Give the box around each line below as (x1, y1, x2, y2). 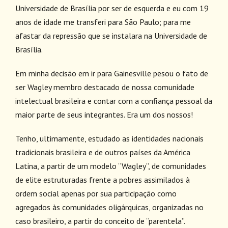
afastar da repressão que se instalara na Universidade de (15, 31, 207, 41)
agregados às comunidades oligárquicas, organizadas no (15, 202, 204, 212)
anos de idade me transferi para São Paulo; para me (15, 17, 191, 27)
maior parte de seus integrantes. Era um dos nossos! (15, 109, 193, 120)
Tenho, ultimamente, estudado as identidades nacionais (15, 133, 204, 144)
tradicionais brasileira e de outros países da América (15, 147, 190, 157)
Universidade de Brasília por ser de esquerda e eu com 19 (15, 3, 209, 13)
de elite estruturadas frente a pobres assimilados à (15, 175, 190, 185)
